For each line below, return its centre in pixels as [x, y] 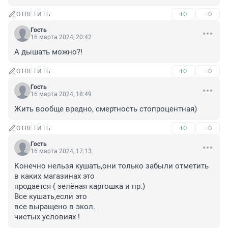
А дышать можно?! [48, 52]
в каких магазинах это [55, 176]
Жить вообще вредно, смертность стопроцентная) [106, 109]
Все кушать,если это [52, 197]
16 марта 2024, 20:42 [61, 37]
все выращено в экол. [55, 207]
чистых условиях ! [47, 217]
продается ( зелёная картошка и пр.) [80, 187]
